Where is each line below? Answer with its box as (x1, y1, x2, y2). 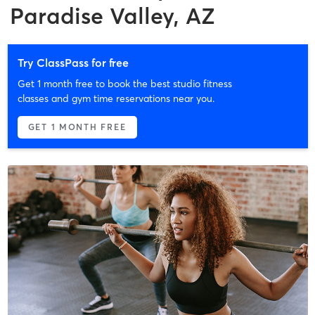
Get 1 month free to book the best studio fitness (17, 77, 232, 90)
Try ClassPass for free (17, 55, 129, 70)
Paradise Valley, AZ (10, 1, 215, 30)
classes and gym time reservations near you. (17, 91, 214, 105)
